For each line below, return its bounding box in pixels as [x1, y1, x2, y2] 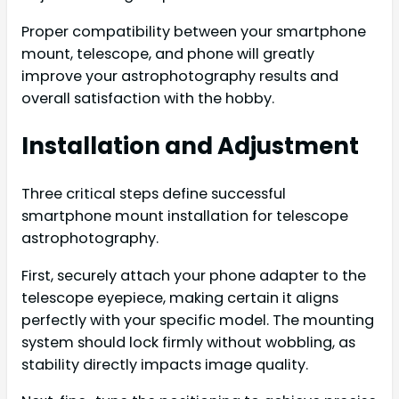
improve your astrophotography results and [21, 65, 338, 86]
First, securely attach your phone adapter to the [21, 265, 366, 286]
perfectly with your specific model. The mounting [21, 309, 374, 330]
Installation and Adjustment [21, 129, 359, 162]
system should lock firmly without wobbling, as [21, 331, 355, 353]
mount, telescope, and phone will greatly [21, 43, 314, 64]
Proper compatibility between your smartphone [21, 20, 366, 42]
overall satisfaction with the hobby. [21, 87, 274, 109]
